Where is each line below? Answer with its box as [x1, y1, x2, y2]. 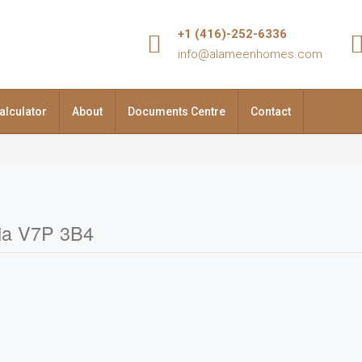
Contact [250, 105, 291, 118]
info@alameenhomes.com [178, 47, 322, 61]
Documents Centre [128, 105, 225, 118]
